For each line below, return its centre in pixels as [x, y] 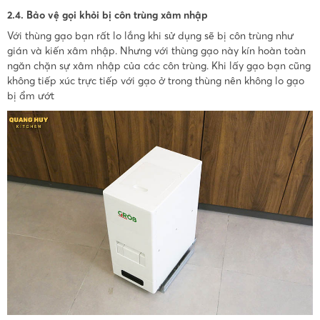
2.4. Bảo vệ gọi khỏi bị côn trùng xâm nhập [107, 15]
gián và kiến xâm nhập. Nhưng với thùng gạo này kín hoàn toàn [156, 51]
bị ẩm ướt [30, 96]
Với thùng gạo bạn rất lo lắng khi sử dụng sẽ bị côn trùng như [150, 36]
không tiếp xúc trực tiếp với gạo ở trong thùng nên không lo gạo [155, 81]
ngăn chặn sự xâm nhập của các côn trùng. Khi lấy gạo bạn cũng [159, 66]
